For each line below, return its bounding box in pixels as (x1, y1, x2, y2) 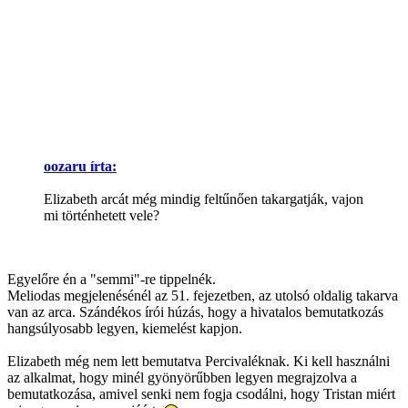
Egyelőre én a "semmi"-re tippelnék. (7, 271, 216, 288)
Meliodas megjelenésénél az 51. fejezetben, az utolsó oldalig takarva (7, 288, 398, 304)
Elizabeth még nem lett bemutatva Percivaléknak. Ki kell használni (7, 353, 390, 370)
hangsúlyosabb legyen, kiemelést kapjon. (7, 321, 242, 337)
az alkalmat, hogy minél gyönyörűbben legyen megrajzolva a (7, 370, 357, 386)
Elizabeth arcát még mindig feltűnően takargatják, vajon (44, 191, 363, 208)
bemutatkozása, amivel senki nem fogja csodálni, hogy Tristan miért (7, 386, 395, 403)
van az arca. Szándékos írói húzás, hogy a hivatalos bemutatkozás (7, 304, 383, 321)
